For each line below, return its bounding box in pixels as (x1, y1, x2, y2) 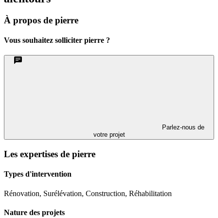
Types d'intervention (4, 170, 72, 179)
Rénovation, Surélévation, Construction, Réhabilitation (4, 189, 172, 198)
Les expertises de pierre (4, 148, 95, 159)
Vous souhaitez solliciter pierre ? (4, 36, 110, 44)
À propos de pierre (4, 15, 78, 25)
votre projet (93, 131, 125, 139)
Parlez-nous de (160, 124, 204, 131)
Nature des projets (4, 208, 65, 217)
